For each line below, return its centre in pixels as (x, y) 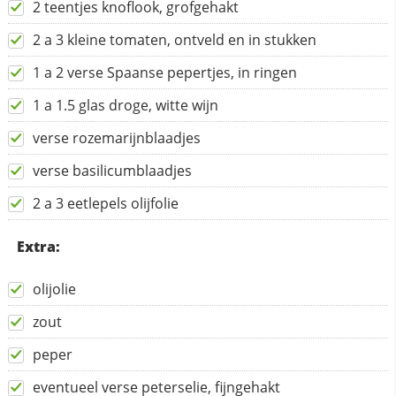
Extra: (38, 246)
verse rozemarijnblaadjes (116, 137)
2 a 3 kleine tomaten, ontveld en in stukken (174, 39)
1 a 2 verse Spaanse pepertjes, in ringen (164, 72)
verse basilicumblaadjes (112, 170)
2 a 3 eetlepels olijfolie (105, 203)
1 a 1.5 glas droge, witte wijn (125, 105)
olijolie (54, 289)
